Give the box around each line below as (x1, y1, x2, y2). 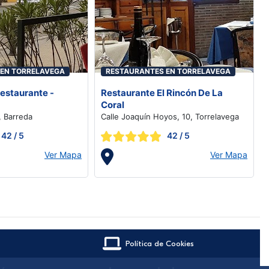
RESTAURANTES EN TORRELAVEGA (106, 67, 231, 76)
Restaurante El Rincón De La (101, 87, 223, 98)
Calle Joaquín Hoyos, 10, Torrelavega (101, 112, 239, 121)
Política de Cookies (125, 239, 195, 248)
